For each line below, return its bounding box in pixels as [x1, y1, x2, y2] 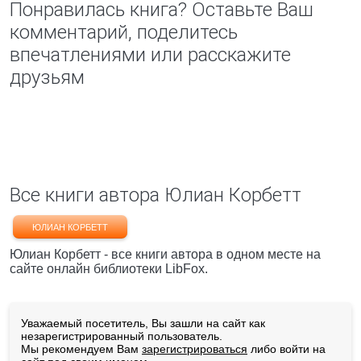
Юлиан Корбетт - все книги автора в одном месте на [10, 247, 321, 261]
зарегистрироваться [142, 342, 247, 355]
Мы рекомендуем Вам [21, 342, 142, 355]
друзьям [10, 66, 85, 89]
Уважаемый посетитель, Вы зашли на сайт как [21, 317, 265, 330]
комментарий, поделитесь [10, 21, 238, 44]
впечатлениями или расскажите [10, 44, 291, 66]
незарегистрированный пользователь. [21, 330, 222, 342]
